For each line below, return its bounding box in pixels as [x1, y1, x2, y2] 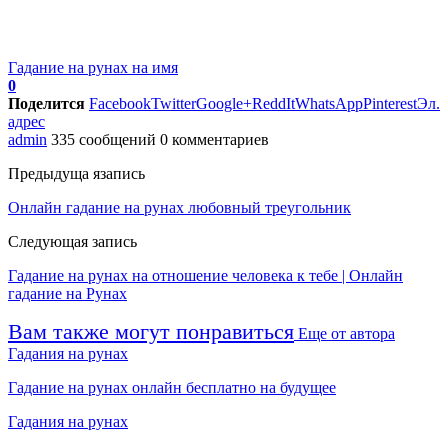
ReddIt [252, 94, 295, 112]
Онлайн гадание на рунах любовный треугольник [8, 198, 351, 216]
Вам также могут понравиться [8, 318, 294, 344]
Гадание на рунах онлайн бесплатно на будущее [8, 378, 336, 396]
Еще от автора [298, 324, 395, 342]
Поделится [8, 94, 85, 112]
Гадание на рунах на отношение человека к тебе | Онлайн [8, 266, 403, 284]
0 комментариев [160, 130, 269, 148]
